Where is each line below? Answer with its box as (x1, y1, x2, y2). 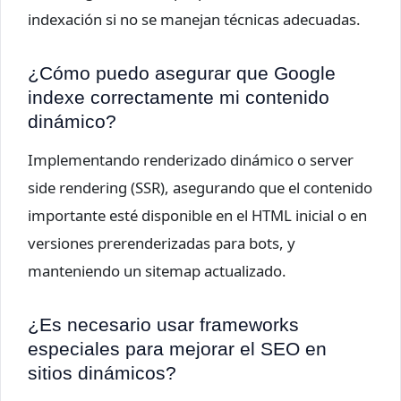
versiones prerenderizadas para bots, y (28, 233, 295, 254)
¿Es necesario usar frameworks (28, 314, 299, 336)
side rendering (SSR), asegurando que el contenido (28, 177, 372, 199)
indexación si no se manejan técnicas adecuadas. (28, 8, 361, 30)
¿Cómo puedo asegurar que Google (28, 62, 336, 83)
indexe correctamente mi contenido (28, 86, 329, 107)
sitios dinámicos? (28, 363, 176, 384)
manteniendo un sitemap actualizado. (28, 260, 286, 282)
